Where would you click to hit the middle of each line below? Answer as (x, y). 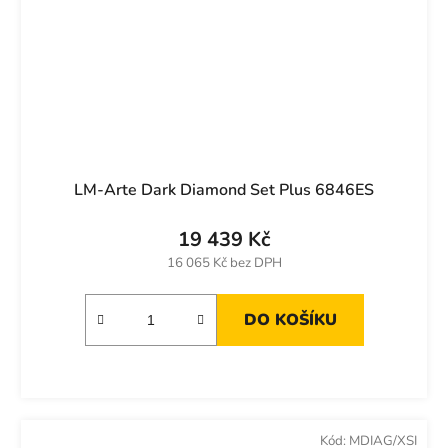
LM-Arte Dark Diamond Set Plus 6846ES (224, 189)
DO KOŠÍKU (290, 319)
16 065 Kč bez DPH (224, 262)
